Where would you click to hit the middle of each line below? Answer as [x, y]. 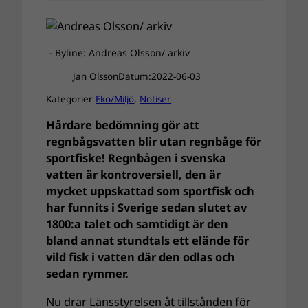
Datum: [134, 76]
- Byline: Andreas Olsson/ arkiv [118, 53]
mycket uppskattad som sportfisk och [151, 191]
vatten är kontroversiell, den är [134, 175]
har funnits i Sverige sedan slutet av [147, 208]
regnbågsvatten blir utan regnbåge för [154, 142]
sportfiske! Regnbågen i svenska [136, 158]
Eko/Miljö [115, 99]
